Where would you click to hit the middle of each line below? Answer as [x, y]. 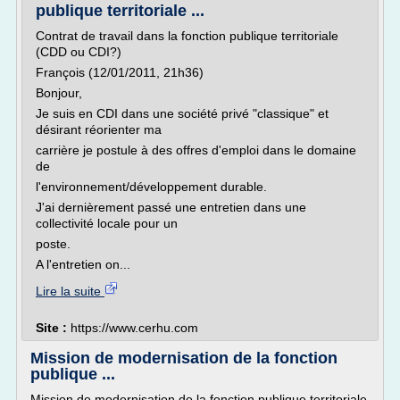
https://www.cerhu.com [134, 328]
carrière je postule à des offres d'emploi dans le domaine [196, 150]
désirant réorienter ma [99, 129]
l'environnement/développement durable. [151, 187]
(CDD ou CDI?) [79, 52]
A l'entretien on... [83, 264]
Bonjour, [59, 93]
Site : [53, 328]
